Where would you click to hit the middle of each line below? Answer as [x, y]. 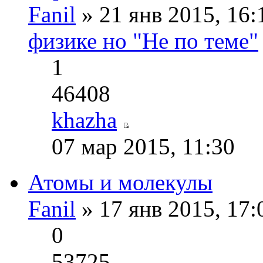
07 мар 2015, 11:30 [143, 147]
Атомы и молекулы [120, 183]
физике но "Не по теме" [143, 41]
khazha [84, 120]
